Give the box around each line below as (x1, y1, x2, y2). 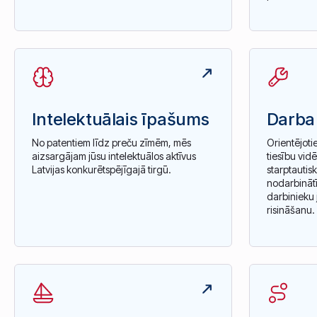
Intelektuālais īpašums (31, 108, 209, 129)
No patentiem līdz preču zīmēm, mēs (31, 137, 191, 149)
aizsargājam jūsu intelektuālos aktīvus (31, 150, 196, 163)
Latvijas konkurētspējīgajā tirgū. (31, 163, 171, 176)
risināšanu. (266, 204, 315, 217)
